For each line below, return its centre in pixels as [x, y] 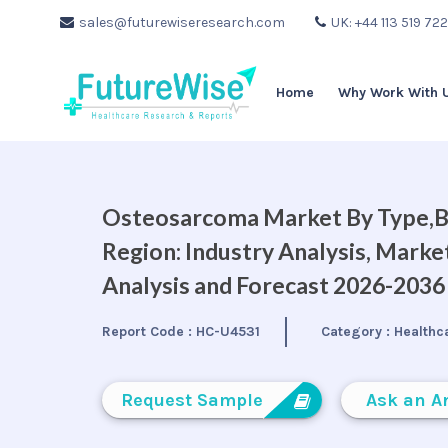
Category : [358, 331]
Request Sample [192, 400]
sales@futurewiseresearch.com [182, 22]
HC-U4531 [228, 331]
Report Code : [149, 331]
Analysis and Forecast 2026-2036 [273, 285]
